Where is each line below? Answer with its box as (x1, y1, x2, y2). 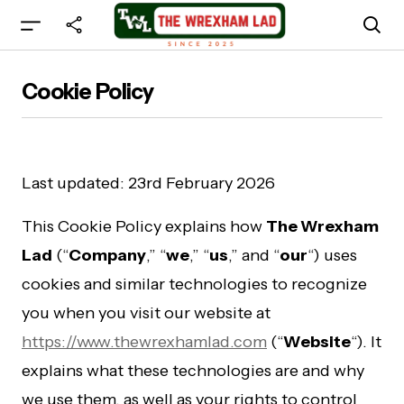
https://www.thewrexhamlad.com (22, 332, 267, 352)
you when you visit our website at (22, 303, 271, 323)
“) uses (308, 245, 357, 265)
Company (69, 245, 146, 265)
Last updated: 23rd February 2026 (22, 173, 275, 193)
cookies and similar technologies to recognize (22, 274, 367, 294)
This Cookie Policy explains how (22, 216, 266, 236)
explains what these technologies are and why (22, 361, 364, 381)
